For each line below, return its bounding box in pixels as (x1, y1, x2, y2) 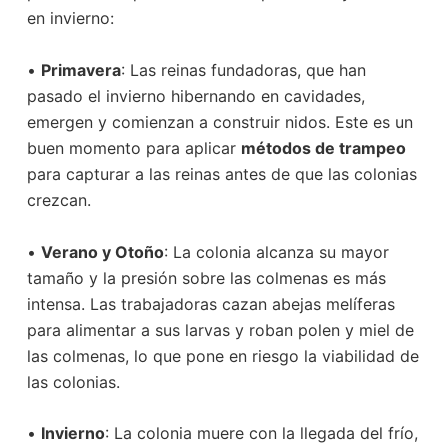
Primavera (40, 60, 121, 81)
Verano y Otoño (40, 241, 164, 262)
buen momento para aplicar (26, 138, 241, 159)
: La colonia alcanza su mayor (163, 241, 389, 262)
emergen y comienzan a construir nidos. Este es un (26, 112, 413, 133)
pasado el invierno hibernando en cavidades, (26, 86, 365, 107)
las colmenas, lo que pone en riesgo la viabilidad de (26, 345, 419, 366)
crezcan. (26, 190, 91, 211)
